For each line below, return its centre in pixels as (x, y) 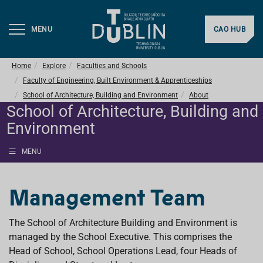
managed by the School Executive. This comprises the (120, 237)
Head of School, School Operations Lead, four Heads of (123, 251)
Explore (54, 66)
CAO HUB (229, 30)
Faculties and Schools (112, 66)
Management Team (107, 198)
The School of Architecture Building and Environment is (123, 223)
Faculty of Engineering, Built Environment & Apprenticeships (117, 80)
